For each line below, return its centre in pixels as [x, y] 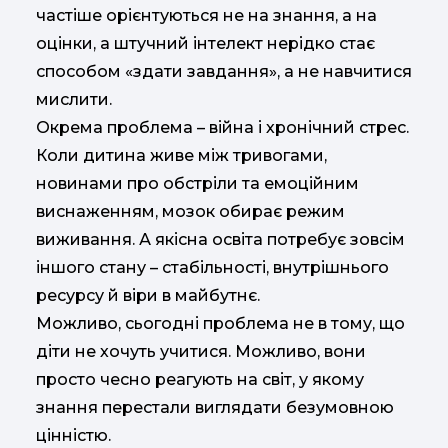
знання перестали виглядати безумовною [215, 408]
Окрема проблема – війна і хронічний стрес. [222, 128]
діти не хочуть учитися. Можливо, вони [201, 352]
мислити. [74, 100]
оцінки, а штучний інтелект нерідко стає [205, 44]
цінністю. [73, 436]
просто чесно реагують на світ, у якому [200, 380]
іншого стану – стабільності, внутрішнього [212, 268]
